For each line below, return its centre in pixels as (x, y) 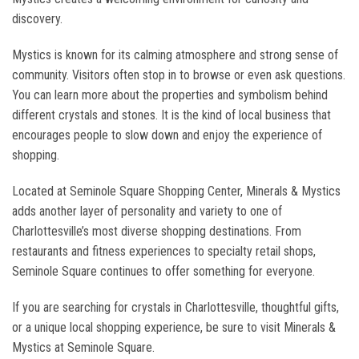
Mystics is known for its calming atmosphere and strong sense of (175, 55)
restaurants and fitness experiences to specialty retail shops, (164, 251)
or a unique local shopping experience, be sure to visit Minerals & (174, 327)
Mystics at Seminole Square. (83, 347)
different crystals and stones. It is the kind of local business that (171, 115)
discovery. (37, 19)
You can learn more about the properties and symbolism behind (170, 95)
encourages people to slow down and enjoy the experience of (167, 135)
